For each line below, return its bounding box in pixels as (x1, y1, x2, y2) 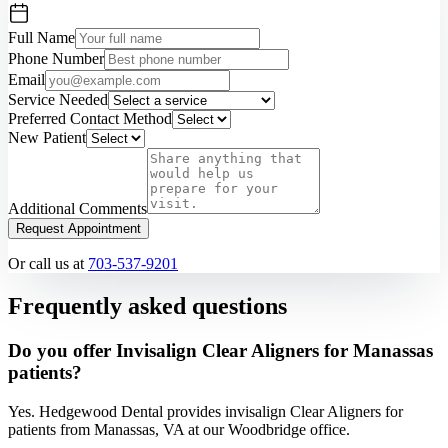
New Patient (8, 129, 86, 147)
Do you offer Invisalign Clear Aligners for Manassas (8, 339, 433, 361)
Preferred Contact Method (8, 110, 172, 128)
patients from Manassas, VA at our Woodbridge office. (8, 420, 350, 438)
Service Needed (8, 91, 108, 109)
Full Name (8, 29, 75, 47)
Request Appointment (16, 221, 141, 237)
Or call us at (8, 255, 84, 273)
